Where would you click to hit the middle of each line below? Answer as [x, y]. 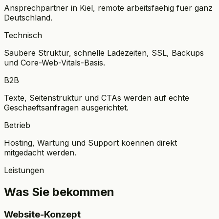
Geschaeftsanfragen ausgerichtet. [66, 107]
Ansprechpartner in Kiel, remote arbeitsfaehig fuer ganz [108, 8]
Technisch [23, 35]
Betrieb [17, 125]
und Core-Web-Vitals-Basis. [55, 62]
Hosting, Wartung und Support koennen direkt [90, 142]
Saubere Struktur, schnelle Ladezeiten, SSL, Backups [104, 53]
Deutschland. [28, 17]
